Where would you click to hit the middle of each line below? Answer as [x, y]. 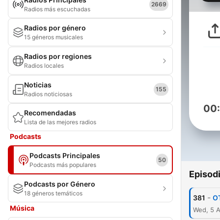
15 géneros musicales [54, 37]
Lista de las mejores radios [60, 122]
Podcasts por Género [60, 184]
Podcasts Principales [65, 155]
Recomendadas [50, 113]
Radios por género [55, 28]
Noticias [38, 85]
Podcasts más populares [63, 165]
